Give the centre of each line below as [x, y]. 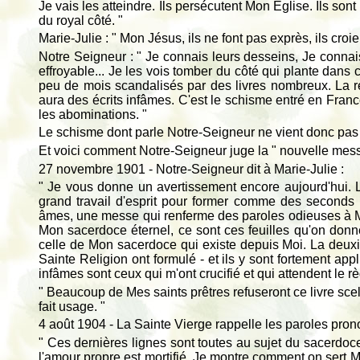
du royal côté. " [81, 20]
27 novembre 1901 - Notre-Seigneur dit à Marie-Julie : [191, 169]
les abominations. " [93, 114]
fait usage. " [72, 306]
